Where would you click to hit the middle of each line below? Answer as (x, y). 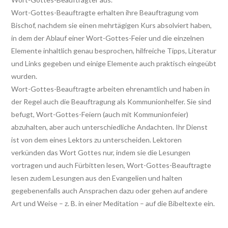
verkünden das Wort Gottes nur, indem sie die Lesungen (101, 152)
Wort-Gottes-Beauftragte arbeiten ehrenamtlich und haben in (110, 89)
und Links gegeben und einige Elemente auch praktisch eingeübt (114, 63)
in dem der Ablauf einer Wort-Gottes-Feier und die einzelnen (108, 38)
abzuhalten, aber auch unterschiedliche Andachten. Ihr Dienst (109, 127)
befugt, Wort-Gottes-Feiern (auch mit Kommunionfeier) (100, 114)
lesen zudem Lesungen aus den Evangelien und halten (97, 178)
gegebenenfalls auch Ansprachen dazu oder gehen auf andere (109, 190)
